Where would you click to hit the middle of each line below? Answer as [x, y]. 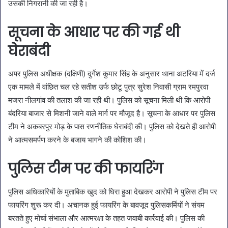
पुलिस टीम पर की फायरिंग [85, 169]
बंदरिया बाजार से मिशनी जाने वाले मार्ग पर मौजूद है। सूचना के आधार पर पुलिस [112, 113]
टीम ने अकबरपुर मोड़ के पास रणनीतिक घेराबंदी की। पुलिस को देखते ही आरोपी [112, 127]
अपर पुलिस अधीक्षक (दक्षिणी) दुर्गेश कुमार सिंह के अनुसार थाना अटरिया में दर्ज [112, 74]
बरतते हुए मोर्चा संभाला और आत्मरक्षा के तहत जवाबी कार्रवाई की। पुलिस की [106, 218]
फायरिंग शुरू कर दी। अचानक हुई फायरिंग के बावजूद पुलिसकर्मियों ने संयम [106, 205]
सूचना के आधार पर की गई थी [94, 32]
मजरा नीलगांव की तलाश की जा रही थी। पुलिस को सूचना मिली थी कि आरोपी [109, 100]
